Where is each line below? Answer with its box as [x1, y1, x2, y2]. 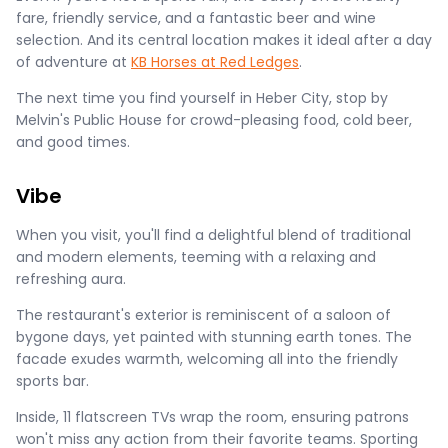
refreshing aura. [16, 269, 126, 289]
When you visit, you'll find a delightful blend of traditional [16, 225, 411, 245]
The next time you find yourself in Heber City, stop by [16, 88, 388, 108]
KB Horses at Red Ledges [131, 52, 299, 72]
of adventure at [16, 52, 131, 72]
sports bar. [16, 371, 89, 391]
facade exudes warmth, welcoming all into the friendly [16, 349, 398, 369]
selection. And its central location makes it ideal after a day [16, 30, 432, 50]
